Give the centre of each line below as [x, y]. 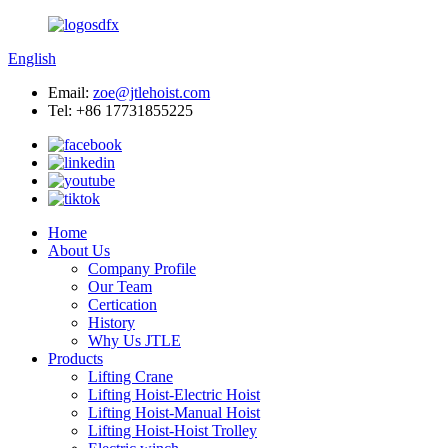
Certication [122, 304]
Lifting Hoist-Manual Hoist [174, 412]
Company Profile [142, 268]
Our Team [120, 286]
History [111, 322]
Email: [70, 92]
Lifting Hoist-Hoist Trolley [172, 430]
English [32, 58]
